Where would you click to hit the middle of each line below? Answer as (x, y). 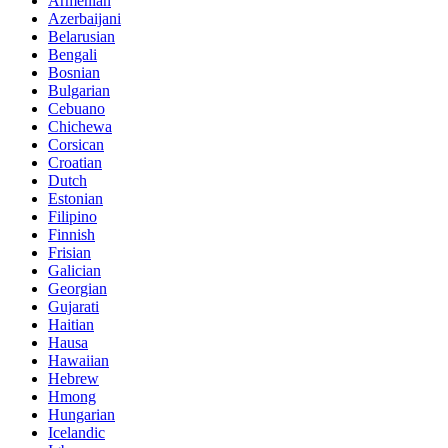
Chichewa (80, 127)
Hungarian (81, 415)
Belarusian (81, 37)
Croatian (75, 163)
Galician (74, 271)
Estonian (75, 199)
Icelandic (76, 433)
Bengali (72, 55)
